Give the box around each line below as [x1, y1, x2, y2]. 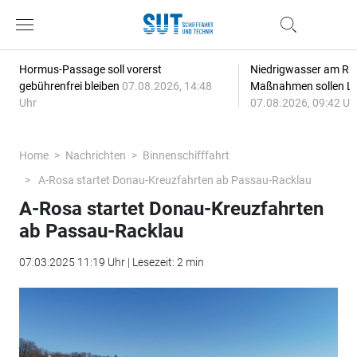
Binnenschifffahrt [142, 149, 229, 162]
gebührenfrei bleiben [18, 80, 122, 92]
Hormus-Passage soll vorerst [18, 63, 162, 76]
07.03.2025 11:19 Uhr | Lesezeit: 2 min [18, 256, 204, 269]
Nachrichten [65, 149, 126, 162]
